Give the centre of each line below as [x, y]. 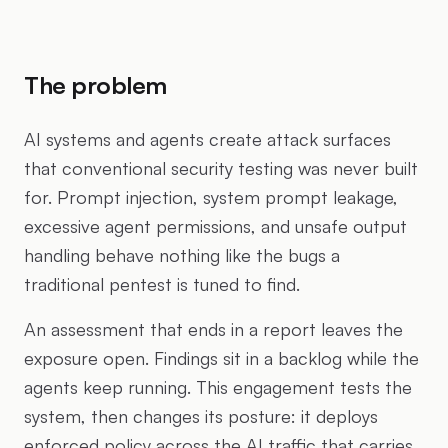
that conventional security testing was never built [221, 168]
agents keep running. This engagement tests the [218, 387]
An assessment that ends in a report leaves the [213, 329]
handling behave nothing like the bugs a [182, 255]
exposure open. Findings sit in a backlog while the [221, 358]
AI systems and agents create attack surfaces [207, 139]
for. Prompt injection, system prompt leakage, [211, 197]
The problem [95, 85]
